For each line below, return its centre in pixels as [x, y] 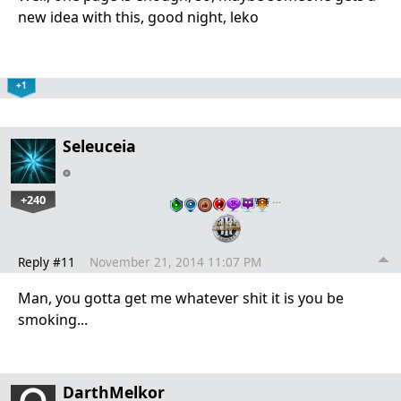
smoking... [53, 320]
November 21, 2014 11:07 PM [175, 262]
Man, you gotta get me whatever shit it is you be [181, 299]
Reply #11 [47, 262]
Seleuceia [99, 145]
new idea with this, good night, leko [138, 17]
